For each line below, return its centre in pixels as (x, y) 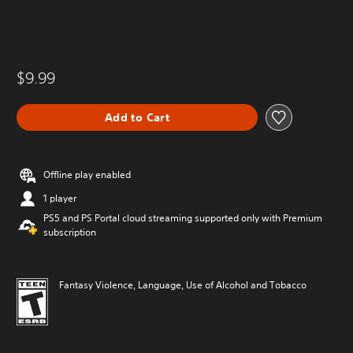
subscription (70, 232)
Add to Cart (137, 117)
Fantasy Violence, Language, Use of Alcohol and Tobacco (183, 285)
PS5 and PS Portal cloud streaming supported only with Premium (183, 218)
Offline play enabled (87, 175)
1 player (60, 198)
